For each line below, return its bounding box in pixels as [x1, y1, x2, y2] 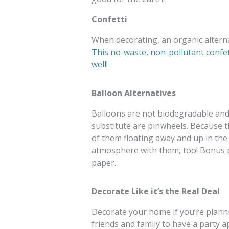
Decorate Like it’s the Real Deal [91, 186, 220, 197]
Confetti [91, 14, 127, 25]
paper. [91, 157, 116, 168]
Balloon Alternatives [91, 87, 176, 99]
